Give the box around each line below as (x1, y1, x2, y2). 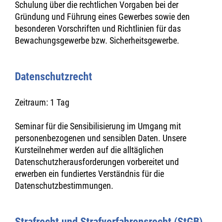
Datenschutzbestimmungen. (15, 180, 113, 191)
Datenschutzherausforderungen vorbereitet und (15, 157, 179, 167)
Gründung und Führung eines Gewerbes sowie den (15, 11, 190, 22)
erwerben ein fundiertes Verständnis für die (15, 168, 164, 179)
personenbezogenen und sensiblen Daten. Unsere (15, 133, 186, 143)
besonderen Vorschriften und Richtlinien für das (15, 23, 181, 34)
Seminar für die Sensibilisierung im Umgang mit (15, 121, 181, 131)
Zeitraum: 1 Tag (15, 97, 69, 108)
